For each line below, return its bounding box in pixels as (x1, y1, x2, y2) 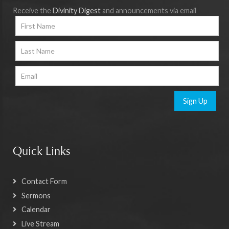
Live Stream (21, 219, 59, 228)
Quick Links (13, 147, 71, 158)
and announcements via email (101, 6, 196, 15)
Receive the (13, 6, 53, 15)
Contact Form (21, 177, 67, 186)
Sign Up (183, 97, 208, 106)
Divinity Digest (53, 6, 101, 15)
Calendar (21, 205, 51, 214)
